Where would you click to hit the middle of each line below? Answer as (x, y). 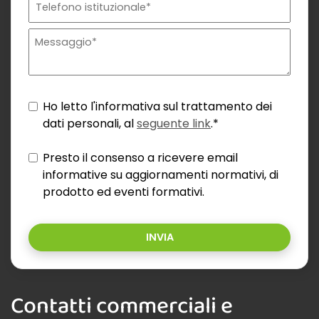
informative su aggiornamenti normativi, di (161, 175)
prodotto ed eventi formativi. (124, 192)
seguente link (174, 124)
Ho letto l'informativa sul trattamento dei (157, 106)
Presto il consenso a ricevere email (140, 158)
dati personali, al (90, 124)
